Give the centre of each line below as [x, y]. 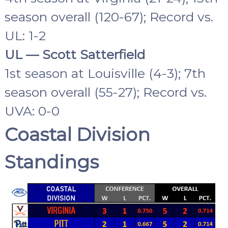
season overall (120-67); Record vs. [109, 17]
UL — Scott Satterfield [75, 55]
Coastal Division [77, 135]
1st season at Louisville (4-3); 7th [105, 74]
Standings [51, 162]
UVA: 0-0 [32, 111]
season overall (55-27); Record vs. [105, 92]
